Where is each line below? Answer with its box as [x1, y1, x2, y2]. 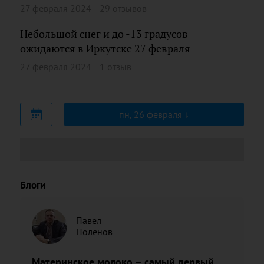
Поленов [76, 225, 113, 237]
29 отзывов [100, 2, 147, 14]
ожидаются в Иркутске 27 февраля [20, 42, 190, 55]
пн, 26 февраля [119, 108, 184, 120]
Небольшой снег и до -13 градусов [20, 27, 188, 41]
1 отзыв [100, 60, 131, 72]
